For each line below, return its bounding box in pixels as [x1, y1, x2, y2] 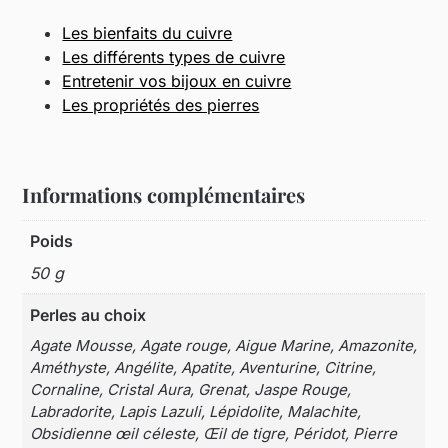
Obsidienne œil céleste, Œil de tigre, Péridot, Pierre [30, 423, 398, 443]
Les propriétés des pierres [62, 94, 260, 115]
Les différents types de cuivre [62, 46, 286, 67]
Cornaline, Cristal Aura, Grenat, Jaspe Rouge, [30, 379, 352, 399]
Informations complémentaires [22, 180, 306, 208]
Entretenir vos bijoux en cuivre [62, 70, 292, 91]
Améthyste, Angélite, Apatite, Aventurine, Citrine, [30, 357, 377, 377]
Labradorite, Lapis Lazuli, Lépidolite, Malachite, [30, 401, 362, 421]
